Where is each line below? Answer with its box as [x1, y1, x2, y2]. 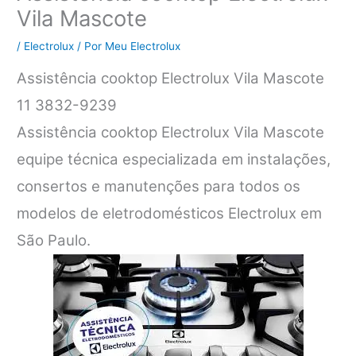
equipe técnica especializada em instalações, [17, 150, 331, 169]
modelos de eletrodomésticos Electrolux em [17, 204, 323, 223]
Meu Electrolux [105, 40, 181, 53]
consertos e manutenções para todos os [17, 177, 301, 196]
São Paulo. [17, 231, 91, 250]
